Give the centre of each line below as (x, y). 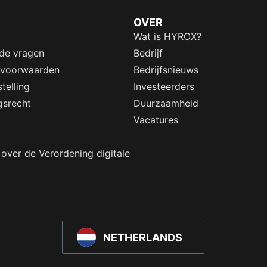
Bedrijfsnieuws (166, 70)
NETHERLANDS (143, 237)
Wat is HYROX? (167, 37)
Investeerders (164, 87)
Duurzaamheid (166, 103)
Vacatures (156, 120)
